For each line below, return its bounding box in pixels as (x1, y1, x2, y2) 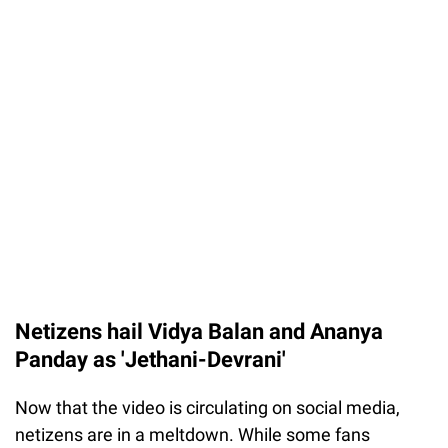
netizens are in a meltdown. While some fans (15, 424, 370, 446)
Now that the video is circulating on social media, (15, 397, 400, 419)
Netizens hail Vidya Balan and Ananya (15, 319, 383, 345)
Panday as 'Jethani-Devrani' (15, 347, 286, 373)
